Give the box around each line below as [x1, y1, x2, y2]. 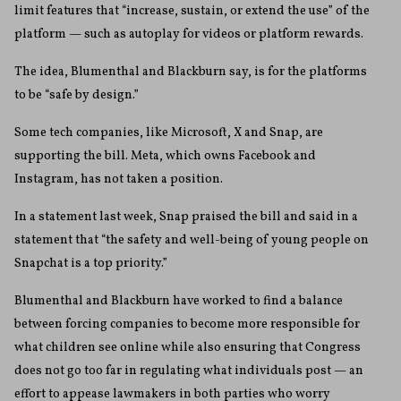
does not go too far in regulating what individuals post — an [14, 363, 363, 380]
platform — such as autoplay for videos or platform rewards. [14, 26, 363, 44]
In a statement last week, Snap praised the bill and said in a [14, 209, 358, 226]
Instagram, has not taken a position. [14, 171, 223, 189]
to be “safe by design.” [14, 87, 139, 105]
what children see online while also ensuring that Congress [14, 339, 361, 357]
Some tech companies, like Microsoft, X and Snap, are [14, 124, 323, 142]
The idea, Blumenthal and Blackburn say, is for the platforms [14, 64, 367, 81]
